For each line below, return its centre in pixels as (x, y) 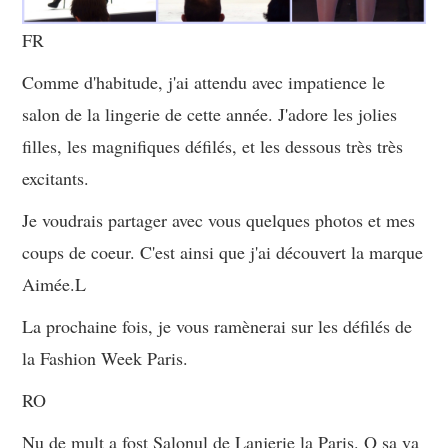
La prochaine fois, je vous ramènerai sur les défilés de (217, 326)
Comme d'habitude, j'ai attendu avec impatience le (204, 82)
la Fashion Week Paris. (105, 358)
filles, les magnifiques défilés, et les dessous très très (213, 146)
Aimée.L (54, 284)
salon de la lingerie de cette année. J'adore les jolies (210, 114)
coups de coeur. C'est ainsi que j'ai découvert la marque (223, 252)
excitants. (56, 178)
